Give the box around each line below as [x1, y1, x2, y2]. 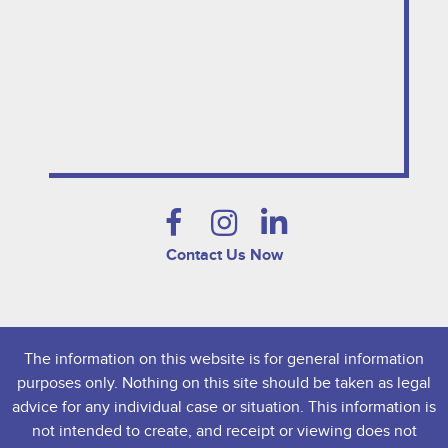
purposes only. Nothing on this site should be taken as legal [17, 372, 431, 393]
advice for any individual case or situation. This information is [12, 396, 436, 417]
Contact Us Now [165, 244, 283, 265]
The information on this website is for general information [24, 348, 424, 369]
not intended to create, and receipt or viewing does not [31, 420, 417, 441]
